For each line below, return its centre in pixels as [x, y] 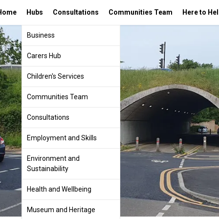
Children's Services [55, 76]
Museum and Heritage [61, 210]
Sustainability [48, 169]
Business [41, 35]
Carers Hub [44, 56]
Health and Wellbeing [59, 189]
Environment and [53, 158]
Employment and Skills [62, 138]
